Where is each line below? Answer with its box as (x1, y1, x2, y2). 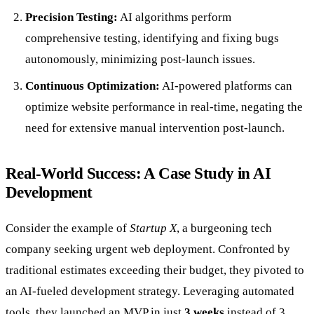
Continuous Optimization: (25, 79, 160, 93)
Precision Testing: (25, 11, 118, 25)
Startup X (130, 221, 177, 235)
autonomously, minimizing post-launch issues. (25, 53, 255, 67)
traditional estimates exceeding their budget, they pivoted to (6, 263, 304, 277)
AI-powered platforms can (160, 79, 292, 93)
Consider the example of (6, 221, 130, 235)
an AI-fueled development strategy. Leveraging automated (6, 284, 294, 298)
